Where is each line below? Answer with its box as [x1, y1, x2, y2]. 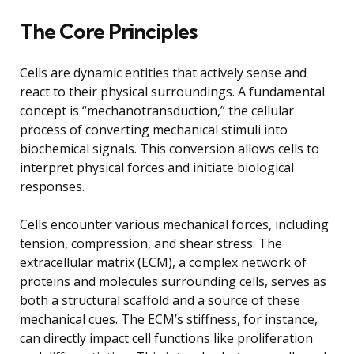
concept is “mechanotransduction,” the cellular [20, 101, 294, 119]
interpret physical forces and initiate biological [20, 158, 294, 176]
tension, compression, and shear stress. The [20, 234, 282, 252]
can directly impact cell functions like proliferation [20, 329, 313, 347]
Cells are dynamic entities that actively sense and [20, 63, 307, 81]
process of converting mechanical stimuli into [20, 120, 288, 138]
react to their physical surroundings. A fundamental [20, 82, 325, 100]
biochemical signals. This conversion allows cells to [20, 139, 319, 157]
